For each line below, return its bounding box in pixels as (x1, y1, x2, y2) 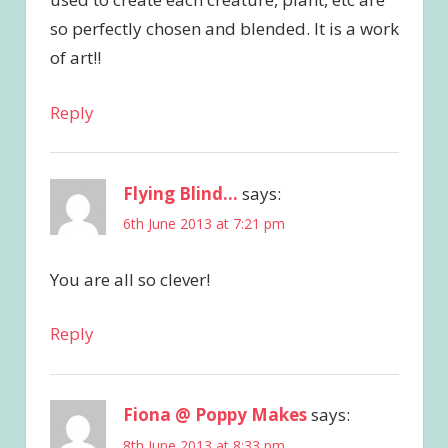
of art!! (49, 46, 101, 70)
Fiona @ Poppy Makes (122, 403, 307, 427)
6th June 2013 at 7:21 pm (122, 213, 285, 233)
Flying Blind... (122, 181, 238, 205)
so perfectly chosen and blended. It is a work (49, 17, 399, 41)
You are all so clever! (49, 267, 210, 291)
